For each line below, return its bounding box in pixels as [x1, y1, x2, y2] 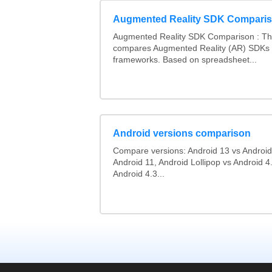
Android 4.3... [112, 169, 165, 179]
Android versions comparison [112, 128, 251, 139]
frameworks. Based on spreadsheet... [112, 55, 257, 64]
